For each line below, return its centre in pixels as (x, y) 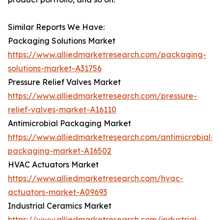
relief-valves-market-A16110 (62, 110)
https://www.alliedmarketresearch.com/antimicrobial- (111, 137)
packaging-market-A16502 (60, 151)
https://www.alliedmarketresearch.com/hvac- (96, 179)
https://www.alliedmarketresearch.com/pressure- (102, 96)
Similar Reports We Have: (56, 27)
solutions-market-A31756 (55, 69)
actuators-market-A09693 (57, 192)
